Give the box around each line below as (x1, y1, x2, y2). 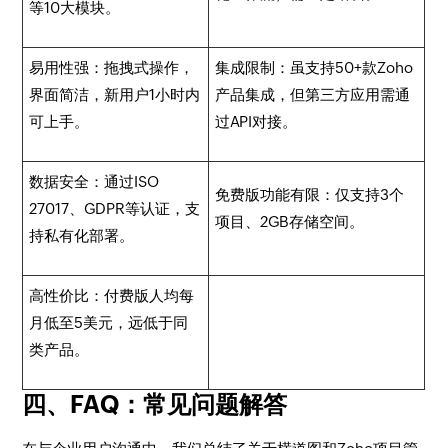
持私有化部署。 (29, 227, 135, 244)
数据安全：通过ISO (29, 173, 160, 190)
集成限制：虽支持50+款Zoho (215, 59, 414, 76)
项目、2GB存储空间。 (215, 213, 365, 230)
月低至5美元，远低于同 (29, 314, 189, 331)
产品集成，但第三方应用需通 (215, 86, 411, 103)
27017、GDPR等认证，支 (29, 200, 201, 217)
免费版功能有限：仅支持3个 (215, 186, 405, 203)
